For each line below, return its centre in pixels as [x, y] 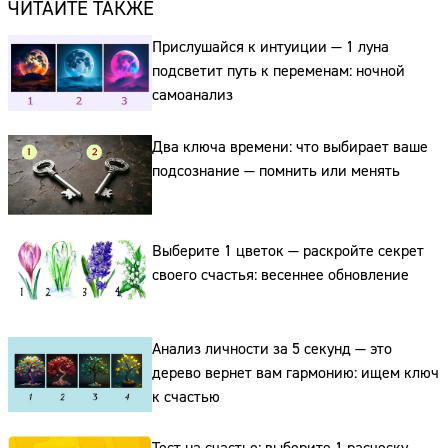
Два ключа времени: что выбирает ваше [289, 147]
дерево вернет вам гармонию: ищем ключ [295, 372]
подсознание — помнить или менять [275, 171]
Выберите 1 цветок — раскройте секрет [287, 251]
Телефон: [216, 336]
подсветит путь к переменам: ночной [278, 71]
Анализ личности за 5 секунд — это [271, 348]
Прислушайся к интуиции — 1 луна [270, 47]
